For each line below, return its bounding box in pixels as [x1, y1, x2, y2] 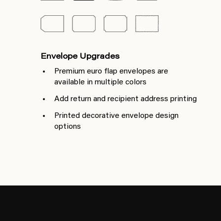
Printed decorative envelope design [54, 111, 179, 120]
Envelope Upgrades [40, 52, 119, 61]
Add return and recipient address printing [54, 95, 197, 103]
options [54, 122, 81, 131]
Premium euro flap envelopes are [54, 67, 168, 75]
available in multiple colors [54, 78, 147, 86]
